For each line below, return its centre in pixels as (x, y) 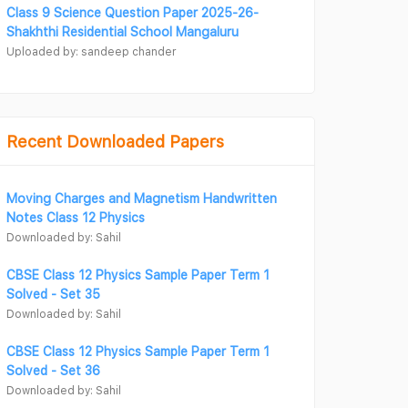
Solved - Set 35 (53, 294)
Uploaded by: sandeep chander (91, 51)
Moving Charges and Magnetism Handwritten (142, 198)
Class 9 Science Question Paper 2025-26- (133, 12)
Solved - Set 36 (53, 370)
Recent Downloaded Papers (115, 142)
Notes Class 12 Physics (76, 217)
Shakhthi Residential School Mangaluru (122, 31)
